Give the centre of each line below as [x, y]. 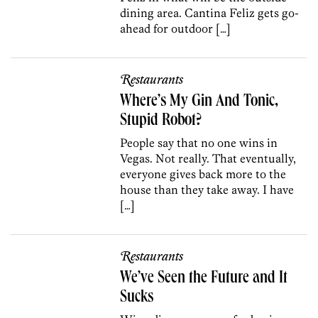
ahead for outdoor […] [176, 28]
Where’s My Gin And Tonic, [199, 102]
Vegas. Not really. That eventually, [208, 158]
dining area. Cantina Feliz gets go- [210, 12]
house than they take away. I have [207, 189]
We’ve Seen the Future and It [204, 279]
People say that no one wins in [199, 142]
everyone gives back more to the [203, 174]
